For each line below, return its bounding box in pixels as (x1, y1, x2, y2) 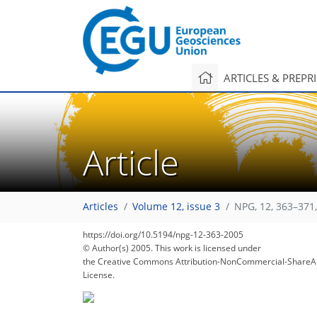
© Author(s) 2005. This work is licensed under (83, 242, 261, 254)
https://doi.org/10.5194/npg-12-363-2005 (83, 229, 243, 241)
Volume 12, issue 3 (132, 200, 220, 214)
